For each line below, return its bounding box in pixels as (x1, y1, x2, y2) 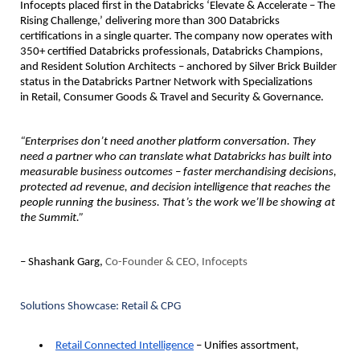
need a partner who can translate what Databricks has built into (20, 150, 332, 163)
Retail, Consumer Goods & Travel (31, 91, 188, 104)
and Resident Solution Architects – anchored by (20, 60, 249, 73)
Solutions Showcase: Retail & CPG (20, 300, 181, 313)
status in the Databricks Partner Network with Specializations (20, 76, 313, 88)
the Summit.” (20, 211, 84, 224)
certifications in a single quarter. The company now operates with (20, 30, 333, 43)
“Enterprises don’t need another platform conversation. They (20, 135, 316, 148)
